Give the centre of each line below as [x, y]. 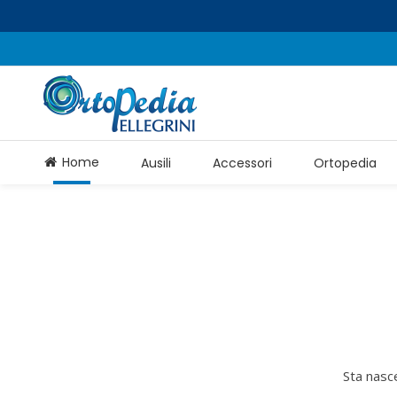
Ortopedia [345, 162]
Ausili [156, 162]
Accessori [242, 162]
